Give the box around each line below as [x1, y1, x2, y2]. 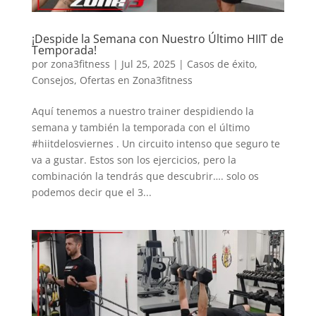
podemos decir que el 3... [31, 185, 152, 199]
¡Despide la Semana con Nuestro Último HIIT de [31, 30, 284, 47]
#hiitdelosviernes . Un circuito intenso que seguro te [31, 136, 280, 150]
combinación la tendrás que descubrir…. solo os [31, 169, 259, 183]
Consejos [31, 73, 74, 87]
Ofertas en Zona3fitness [79, 73, 193, 87]
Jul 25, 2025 [121, 56, 176, 71]
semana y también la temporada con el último [31, 120, 250, 134]
